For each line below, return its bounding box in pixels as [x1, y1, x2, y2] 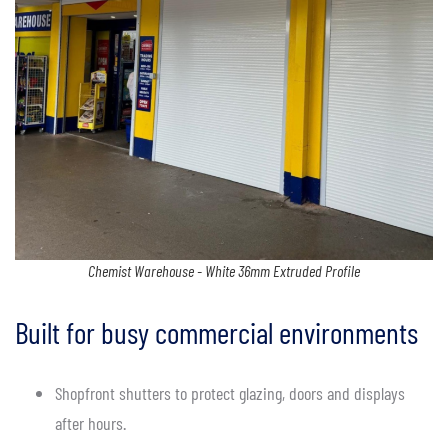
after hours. [55, 411, 126, 434]
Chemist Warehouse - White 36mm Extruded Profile [88, 260, 360, 280]
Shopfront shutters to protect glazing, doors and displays [55, 381, 405, 404]
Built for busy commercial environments [15, 313, 418, 350]
